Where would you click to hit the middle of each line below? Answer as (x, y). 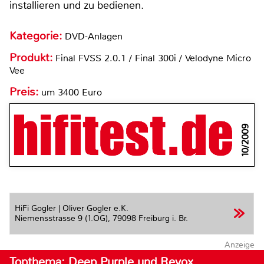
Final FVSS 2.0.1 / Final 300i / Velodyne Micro (153, 58)
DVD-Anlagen (94, 36)
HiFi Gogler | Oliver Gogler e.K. (72, 209)
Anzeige (239, 245)
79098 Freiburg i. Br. (150, 219)
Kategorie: (37, 36)
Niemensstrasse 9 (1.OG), (64, 219)
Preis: (24, 92)
